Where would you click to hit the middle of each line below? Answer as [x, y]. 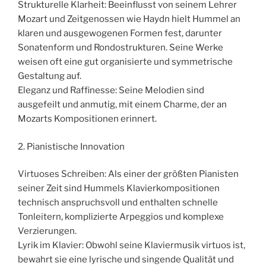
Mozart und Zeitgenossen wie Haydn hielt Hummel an [129, 19]
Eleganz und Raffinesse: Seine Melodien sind [111, 91]
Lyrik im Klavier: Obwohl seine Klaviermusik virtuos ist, [132, 246]
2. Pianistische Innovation [71, 146]
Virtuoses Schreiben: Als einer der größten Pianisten [128, 174]
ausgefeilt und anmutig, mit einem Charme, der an [122, 105]
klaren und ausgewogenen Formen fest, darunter [120, 34]
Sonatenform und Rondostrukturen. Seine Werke [121, 48]
